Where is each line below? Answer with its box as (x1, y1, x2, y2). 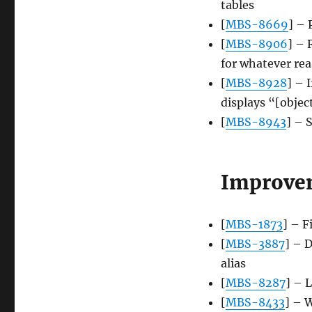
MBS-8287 (225, 276, 286, 290)
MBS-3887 (225, 237, 285, 251)
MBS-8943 (225, 115, 286, 130)
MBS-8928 (225, 76, 287, 91)
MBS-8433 (225, 295, 285, 310)
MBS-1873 (225, 217, 283, 232)
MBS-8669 (225, 17, 288, 32)
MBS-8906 (225, 37, 288, 52)
